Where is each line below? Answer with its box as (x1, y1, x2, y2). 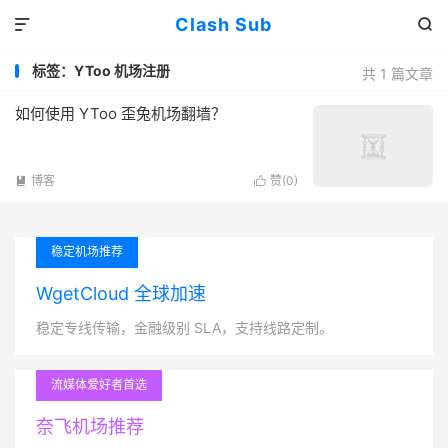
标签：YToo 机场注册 (32, 62, 170, 79)
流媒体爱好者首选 (51, 377, 147, 392)
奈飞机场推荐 (36, 416, 144, 437)
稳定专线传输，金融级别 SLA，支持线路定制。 (36, 319, 333, 336)
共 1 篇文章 (362, 65, 433, 82)
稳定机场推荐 (51, 244, 123, 259)
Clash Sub (175, 14, 273, 35)
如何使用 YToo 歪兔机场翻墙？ (15, 104, 226, 123)
